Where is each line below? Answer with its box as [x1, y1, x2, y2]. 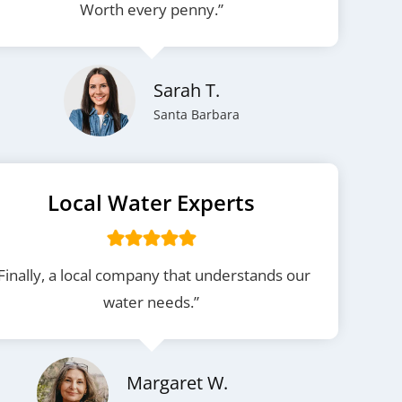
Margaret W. [126, 371, 228, 395]
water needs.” [103, 292, 200, 312]
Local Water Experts [48, 188, 256, 217]
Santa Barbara [153, 106, 240, 123]
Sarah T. [153, 78, 220, 102]
